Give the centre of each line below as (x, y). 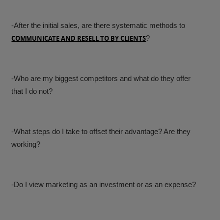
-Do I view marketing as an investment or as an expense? (104, 185)
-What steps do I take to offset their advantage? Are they (101, 132)
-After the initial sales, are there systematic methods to (98, 26)
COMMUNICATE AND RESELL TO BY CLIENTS (79, 39)
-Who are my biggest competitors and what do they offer (101, 79)
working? (26, 144)
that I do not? (32, 91)
